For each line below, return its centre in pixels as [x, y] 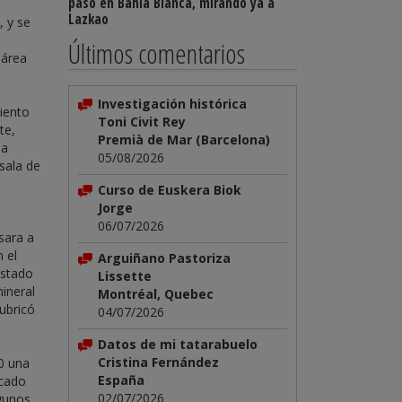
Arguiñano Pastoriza [164, 258]
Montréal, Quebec [156, 294]
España [121, 380]
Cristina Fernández [158, 362]
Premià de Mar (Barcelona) [184, 140]
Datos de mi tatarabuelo [178, 344]
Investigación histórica [172, 104]
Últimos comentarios [157, 53]
